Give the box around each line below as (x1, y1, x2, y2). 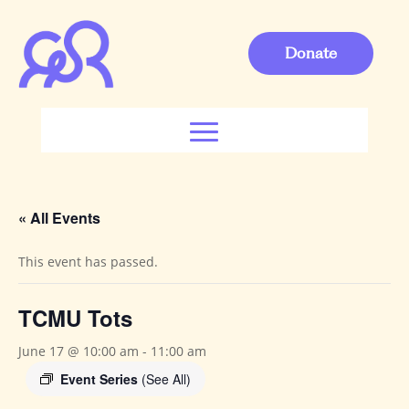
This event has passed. (18, 252, 158, 270)
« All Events (18, 206, 100, 228)
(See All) (142, 369, 191, 388)
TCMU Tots (18, 301, 132, 333)
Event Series (60, 369, 142, 388)
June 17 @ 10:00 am (18, 341, 139, 360)
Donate (285, 44, 337, 62)
